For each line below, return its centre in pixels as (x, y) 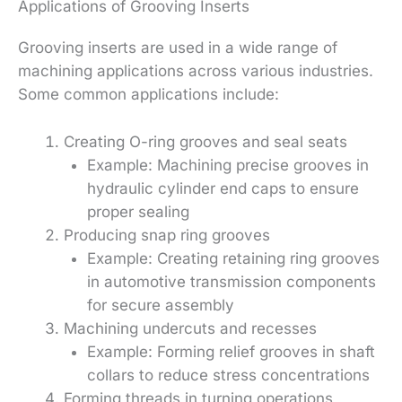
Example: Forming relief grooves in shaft (231, 351)
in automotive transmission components (231, 281)
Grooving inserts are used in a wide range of (178, 47)
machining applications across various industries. (196, 70)
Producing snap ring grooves (167, 235)
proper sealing (138, 211)
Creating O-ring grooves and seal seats (205, 141)
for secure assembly (160, 305)
